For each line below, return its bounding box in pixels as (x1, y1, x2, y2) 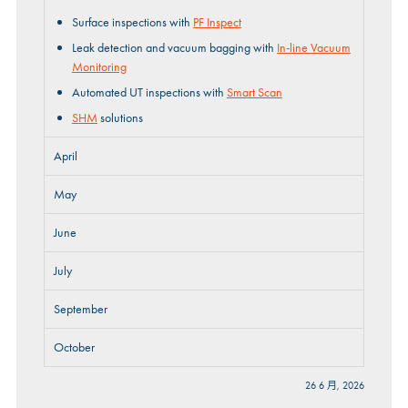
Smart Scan (226, 84, 282, 101)
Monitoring (71, 58, 127, 76)
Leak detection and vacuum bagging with (71, 39, 277, 56)
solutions (97, 109, 143, 127)
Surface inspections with (71, 14, 193, 31)
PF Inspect (192, 14, 241, 31)
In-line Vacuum (276, 39, 351, 56)
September (53, 301, 107, 318)
